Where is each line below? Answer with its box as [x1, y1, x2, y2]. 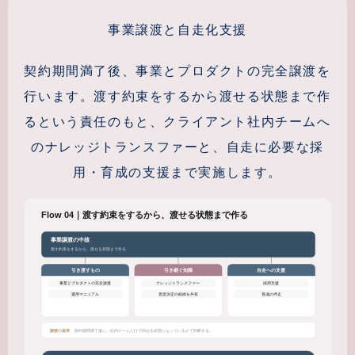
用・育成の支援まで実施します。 [73, 163, 282, 181]
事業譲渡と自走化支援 [108, 21, 247, 38]
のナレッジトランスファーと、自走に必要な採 [31, 138, 324, 155]
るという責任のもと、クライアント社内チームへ [24, 113, 331, 130]
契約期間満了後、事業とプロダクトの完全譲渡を [24, 62, 331, 79]
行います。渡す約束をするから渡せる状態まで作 [24, 87, 331, 105]
